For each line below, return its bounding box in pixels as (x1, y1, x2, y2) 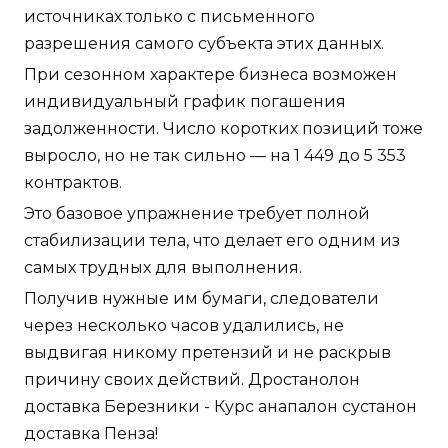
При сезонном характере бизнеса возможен (24, 65, 397, 85)
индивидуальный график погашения (24, 92, 346, 112)
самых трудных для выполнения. (24, 258, 302, 278)
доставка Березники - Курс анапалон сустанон (24, 397, 417, 417)
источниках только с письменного (24, 7, 315, 27)
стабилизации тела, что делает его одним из (24, 231, 400, 251)
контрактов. (24, 173, 122, 193)
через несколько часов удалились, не (24, 316, 344, 336)
